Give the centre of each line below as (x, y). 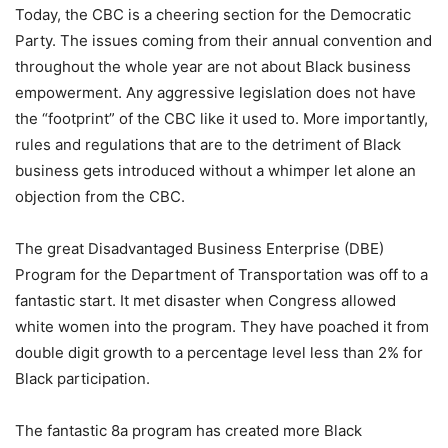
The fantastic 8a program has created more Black (188, 430)
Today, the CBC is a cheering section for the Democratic (213, 14)
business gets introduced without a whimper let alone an (215, 170)
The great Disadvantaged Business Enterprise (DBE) (199, 248)
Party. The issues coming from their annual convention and (223, 40)
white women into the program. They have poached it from (222, 326)
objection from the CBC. (100, 196)
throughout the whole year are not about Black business (213, 66)
